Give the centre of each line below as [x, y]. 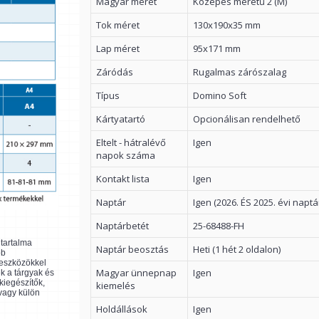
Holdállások [122, 309]
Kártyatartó [121, 119]
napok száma [126, 155]
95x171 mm [217, 48]
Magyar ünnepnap [136, 273]
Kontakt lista [123, 179]
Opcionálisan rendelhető [247, 119]
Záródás [115, 72]
